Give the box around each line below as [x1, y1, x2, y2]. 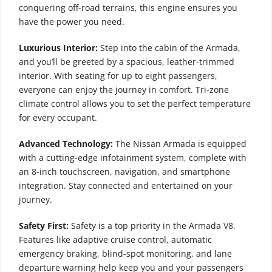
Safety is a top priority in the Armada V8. [69, 219, 236, 231]
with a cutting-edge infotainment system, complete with [19, 151, 246, 163]
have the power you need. [19, 15, 124, 27]
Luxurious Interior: [19, 41, 98, 53]
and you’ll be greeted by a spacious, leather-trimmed [19, 55, 234, 67]
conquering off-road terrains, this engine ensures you [19, 1, 237, 13]
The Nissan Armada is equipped [113, 137, 246, 149]
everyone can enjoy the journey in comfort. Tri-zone [19, 83, 229, 95]
